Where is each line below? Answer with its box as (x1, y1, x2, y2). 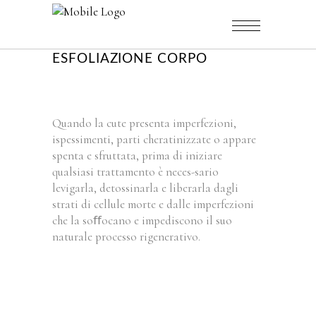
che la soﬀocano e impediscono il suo (52, 213, 232, 228)
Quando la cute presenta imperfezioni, (52, 116, 236, 130)
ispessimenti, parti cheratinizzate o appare (52, 132, 256, 147)
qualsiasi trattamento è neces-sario (52, 164, 219, 179)
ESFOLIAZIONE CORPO (52, 51, 207, 66)
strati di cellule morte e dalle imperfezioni (52, 197, 254, 212)
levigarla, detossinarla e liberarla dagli (52, 181, 238, 195)
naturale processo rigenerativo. (52, 229, 200, 244)
